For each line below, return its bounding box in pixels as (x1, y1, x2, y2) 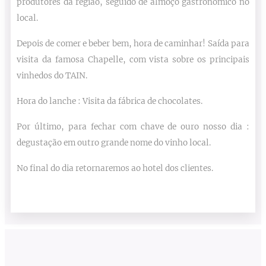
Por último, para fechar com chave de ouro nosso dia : (17, 122, 249, 132)
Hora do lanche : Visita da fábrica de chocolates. (17, 96, 202, 107)
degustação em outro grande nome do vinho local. (17, 138, 211, 148)
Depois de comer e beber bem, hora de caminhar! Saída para (17, 39, 249, 49)
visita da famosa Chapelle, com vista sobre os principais (17, 55, 249, 65)
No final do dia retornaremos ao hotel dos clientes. (17, 163, 213, 174)
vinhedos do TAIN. (17, 71, 87, 81)
